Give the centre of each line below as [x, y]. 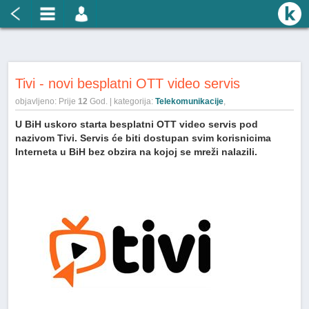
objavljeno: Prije [47, 101]
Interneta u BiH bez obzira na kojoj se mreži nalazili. [137, 152]
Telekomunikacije [190, 101]
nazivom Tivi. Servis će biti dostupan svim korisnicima [143, 138]
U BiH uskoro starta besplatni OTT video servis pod [137, 124]
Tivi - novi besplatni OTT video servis [128, 83]
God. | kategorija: [122, 101]
